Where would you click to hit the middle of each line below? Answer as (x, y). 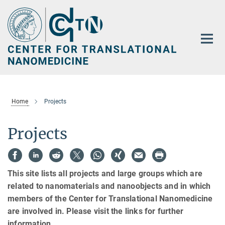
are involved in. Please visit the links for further (96, 211)
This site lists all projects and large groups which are (105, 174)
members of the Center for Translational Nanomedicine (110, 199)
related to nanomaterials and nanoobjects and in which (109, 186)
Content (16, 23)
